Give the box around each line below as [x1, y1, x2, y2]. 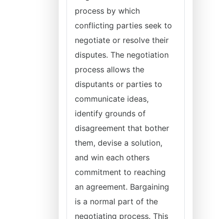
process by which [75, 6, 140, 16]
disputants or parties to [75, 79, 162, 89]
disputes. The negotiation [75, 50, 169, 60]
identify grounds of [75, 109, 146, 118]
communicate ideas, [75, 94, 149, 104]
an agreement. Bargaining [75, 182, 169, 192]
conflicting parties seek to [75, 21, 172, 30]
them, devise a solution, [75, 138, 162, 148]
